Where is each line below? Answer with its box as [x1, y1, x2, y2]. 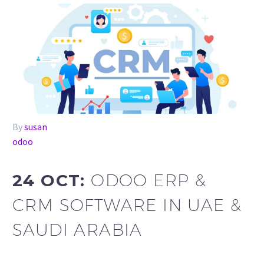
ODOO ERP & [91, 170, 207, 190]
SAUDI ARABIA [12, 220, 143, 239]
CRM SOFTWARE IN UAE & [12, 195, 242, 214]
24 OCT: [12, 170, 91, 190]
